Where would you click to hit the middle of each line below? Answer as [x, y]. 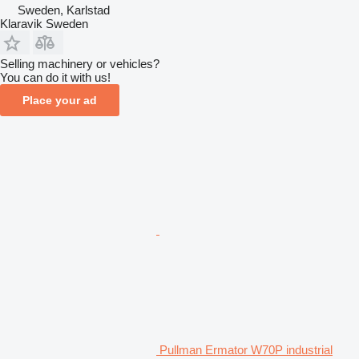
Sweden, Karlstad [64, 10]
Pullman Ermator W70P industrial [246, 349]
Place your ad [60, 100]
